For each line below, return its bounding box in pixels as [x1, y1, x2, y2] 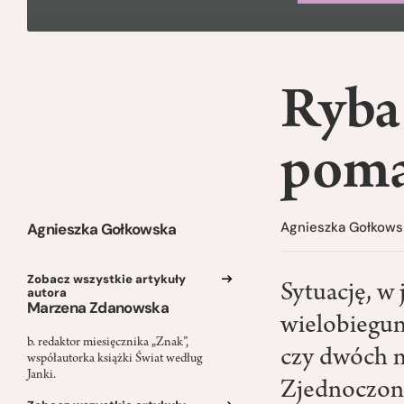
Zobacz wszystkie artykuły [27, 271, 186, 287]
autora [27, 284, 67, 300]
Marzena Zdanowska [27, 297, 170, 317]
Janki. [27, 369, 56, 382]
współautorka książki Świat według [27, 353, 203, 366]
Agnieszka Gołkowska [27, 219, 177, 239]
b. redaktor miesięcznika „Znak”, [27, 336, 188, 350]
